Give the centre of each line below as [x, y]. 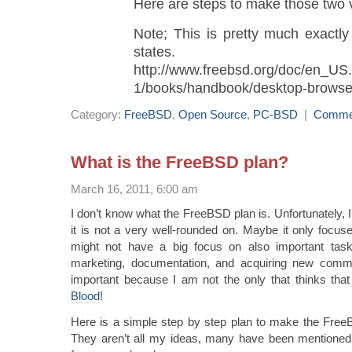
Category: [97, 114]
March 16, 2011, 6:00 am [134, 189]
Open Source [213, 114]
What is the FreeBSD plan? [180, 162]
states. [154, 51]
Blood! [87, 295]
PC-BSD [275, 114]
